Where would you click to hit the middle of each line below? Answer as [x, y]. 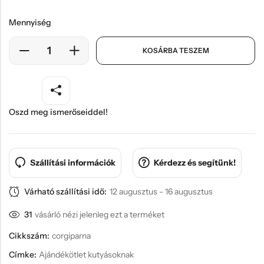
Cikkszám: [30, 235]
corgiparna [71, 235]
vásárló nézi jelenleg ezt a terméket [100, 215]
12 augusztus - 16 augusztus [161, 192]
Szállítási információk [73, 163]
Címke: [24, 254]
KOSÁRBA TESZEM [176, 50]
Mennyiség [30, 22]
